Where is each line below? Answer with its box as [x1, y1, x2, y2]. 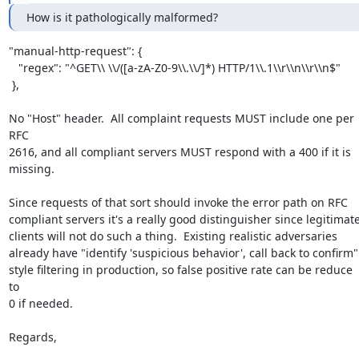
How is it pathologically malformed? [26, 10, 218, 25]
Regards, [8, 329, 57, 345]
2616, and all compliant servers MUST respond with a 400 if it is [8, 144, 351, 159]
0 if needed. [8, 296, 73, 311]
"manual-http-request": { [8, 43, 142, 58]
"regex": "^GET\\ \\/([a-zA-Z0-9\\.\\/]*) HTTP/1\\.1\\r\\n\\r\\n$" [8, 60, 18, 75]
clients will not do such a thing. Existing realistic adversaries [8, 228, 337, 244]
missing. [8, 161, 54, 176]
